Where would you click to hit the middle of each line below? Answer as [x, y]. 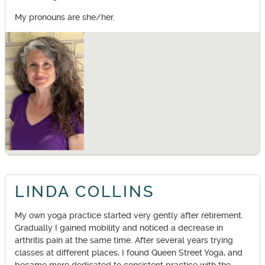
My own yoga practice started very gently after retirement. [129, 215]
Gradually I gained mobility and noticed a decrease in [119, 228]
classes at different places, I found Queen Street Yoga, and [129, 253]
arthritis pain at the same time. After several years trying [124, 240]
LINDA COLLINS [85, 192]
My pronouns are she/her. [65, 17]
